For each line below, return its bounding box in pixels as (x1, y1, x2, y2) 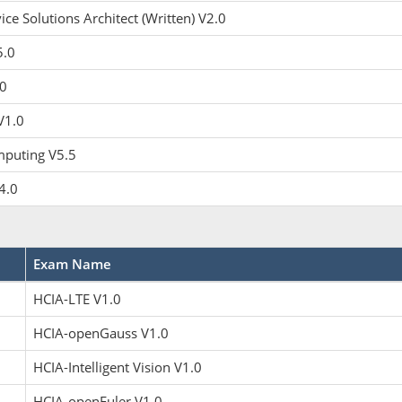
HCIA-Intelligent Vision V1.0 (33, 358, 202, 376)
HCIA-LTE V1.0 (33, 290, 121, 308)
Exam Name (33, 255, 111, 273)
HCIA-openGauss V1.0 (33, 324, 169, 342)
